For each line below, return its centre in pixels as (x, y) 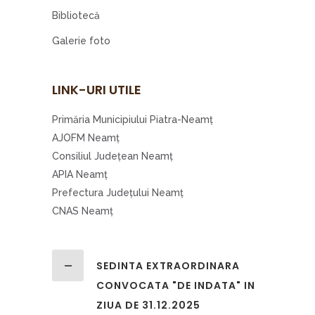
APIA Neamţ (80, 174)
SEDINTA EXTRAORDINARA (168, 266)
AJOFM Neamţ (86, 138)
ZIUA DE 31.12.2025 (148, 305)
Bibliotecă (76, 15)
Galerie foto (81, 41)
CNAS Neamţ (83, 211)
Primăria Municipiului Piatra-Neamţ (133, 120)
